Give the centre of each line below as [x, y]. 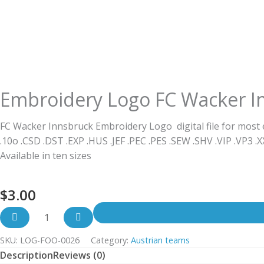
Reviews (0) [79, 255]
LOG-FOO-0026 [50, 240]
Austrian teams [160, 240]
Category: [111, 240]
